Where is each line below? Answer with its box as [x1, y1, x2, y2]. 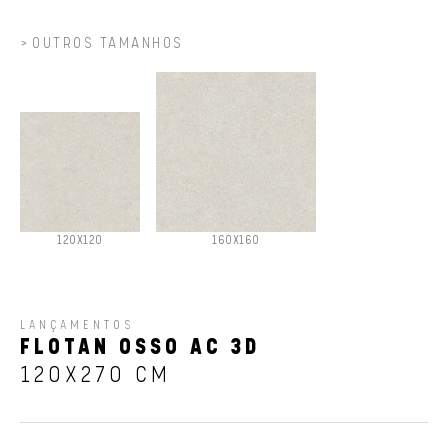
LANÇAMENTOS [20, 317, 134, 333]
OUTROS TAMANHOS [32, 33, 184, 53]
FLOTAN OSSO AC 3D [20, 333, 260, 361]
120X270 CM [20, 361, 171, 389]
